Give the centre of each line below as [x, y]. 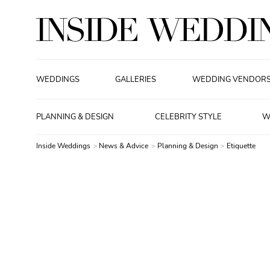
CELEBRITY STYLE [188, 117]
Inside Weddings [63, 146]
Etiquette [241, 146]
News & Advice [125, 146]
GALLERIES [136, 79]
